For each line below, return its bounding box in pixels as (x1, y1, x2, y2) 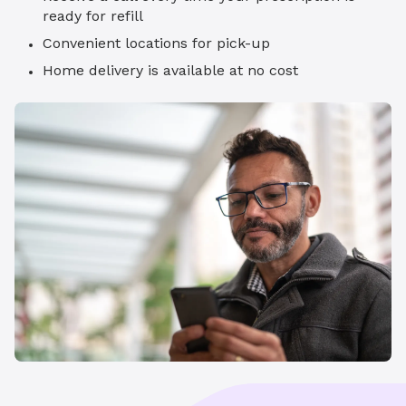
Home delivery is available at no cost (43, 62, 298, 80)
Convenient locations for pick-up (43, 34, 275, 53)
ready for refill (43, 7, 143, 25)
